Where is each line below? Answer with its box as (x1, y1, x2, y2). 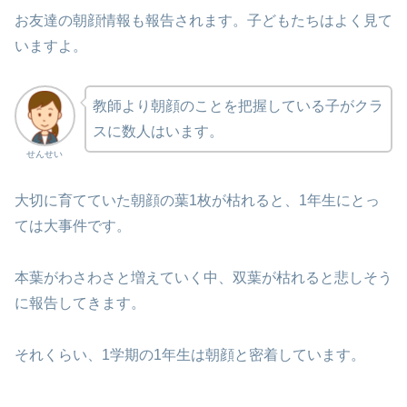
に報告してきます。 (15, 295, 145, 312)
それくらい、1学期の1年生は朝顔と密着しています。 (15, 347, 365, 363)
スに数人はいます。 (92, 124, 223, 140)
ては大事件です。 (15, 218, 131, 234)
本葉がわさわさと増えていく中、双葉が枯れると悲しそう (15, 270, 392, 286)
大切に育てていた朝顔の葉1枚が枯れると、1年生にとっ (15, 193, 380, 209)
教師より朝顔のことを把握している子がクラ (92, 98, 383, 114)
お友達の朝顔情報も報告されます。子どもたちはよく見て (15, 13, 392, 29)
